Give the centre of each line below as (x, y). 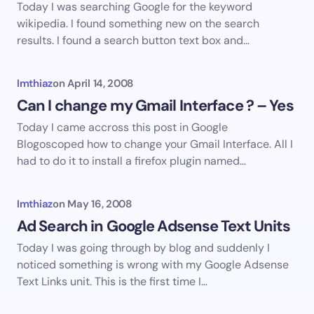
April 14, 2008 (101, 84)
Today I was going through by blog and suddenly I (143, 248)
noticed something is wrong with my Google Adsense (153, 265)
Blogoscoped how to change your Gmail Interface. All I (155, 144)
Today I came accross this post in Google (122, 128)
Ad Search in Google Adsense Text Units (154, 226)
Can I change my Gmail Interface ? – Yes (155, 106)
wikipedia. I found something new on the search (138, 24)
